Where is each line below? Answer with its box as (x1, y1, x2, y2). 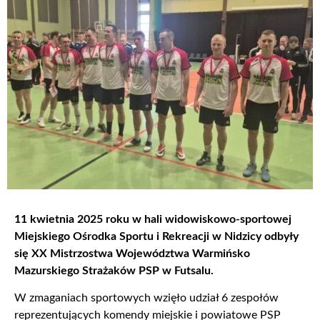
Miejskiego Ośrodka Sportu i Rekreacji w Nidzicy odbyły (14, 231, 299, 243)
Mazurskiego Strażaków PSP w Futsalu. (14, 265, 216, 277)
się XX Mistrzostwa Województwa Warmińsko (14, 248, 250, 260)
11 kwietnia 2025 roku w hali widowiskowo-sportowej (14, 214, 291, 226)
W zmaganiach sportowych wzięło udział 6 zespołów (14, 292, 279, 304)
